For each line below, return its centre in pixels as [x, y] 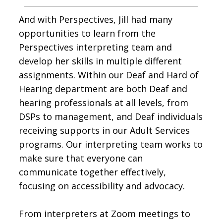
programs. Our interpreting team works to [111, 144]
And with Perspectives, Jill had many [96, 19]
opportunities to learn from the [87, 33]
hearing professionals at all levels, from [104, 102]
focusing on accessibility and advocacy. [102, 186]
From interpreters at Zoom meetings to [105, 213]
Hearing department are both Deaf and [103, 88]
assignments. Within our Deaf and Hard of [109, 75]
